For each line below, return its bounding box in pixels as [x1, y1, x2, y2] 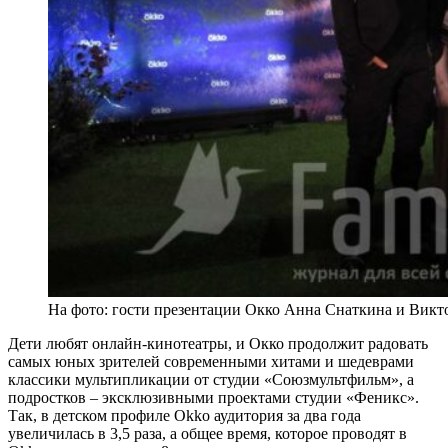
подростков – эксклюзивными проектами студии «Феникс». [8, 388, 419, 406]
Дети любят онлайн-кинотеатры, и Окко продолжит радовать [8, 334, 428, 352]
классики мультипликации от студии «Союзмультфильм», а [8, 370, 414, 388]
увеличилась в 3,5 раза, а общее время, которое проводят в [8, 424, 407, 442]
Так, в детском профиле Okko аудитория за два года [8, 406, 361, 424]
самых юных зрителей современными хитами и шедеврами [8, 352, 414, 370]
